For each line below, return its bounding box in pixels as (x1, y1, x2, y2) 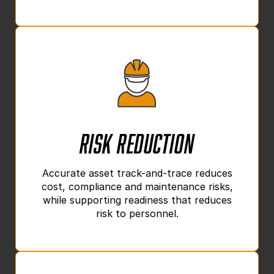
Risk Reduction (80, 124, 194, 155)
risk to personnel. (95, 207, 179, 220)
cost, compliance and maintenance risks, (41, 180, 233, 193)
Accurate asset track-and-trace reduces (42, 166, 232, 179)
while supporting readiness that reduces (42, 193, 232, 206)
